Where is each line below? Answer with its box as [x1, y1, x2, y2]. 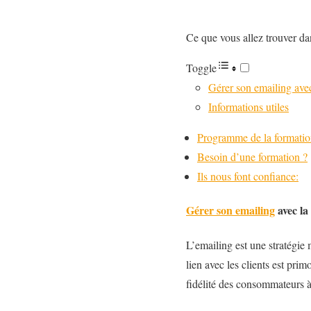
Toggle [186, 60, 217, 75]
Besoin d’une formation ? [197, 149, 308, 164]
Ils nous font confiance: [197, 169, 299, 183]
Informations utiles [208, 99, 289, 114]
